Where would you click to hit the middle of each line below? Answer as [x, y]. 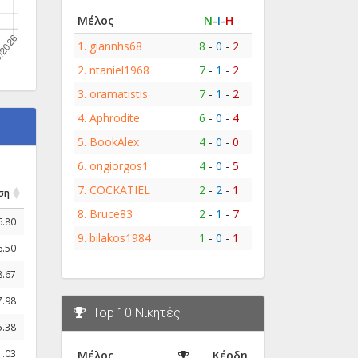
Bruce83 [111, 213]
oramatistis [119, 93]
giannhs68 [116, 46]
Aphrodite [115, 117]
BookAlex [114, 141]
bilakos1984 [120, 237]
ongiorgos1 [119, 165]
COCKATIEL [120, 189]
